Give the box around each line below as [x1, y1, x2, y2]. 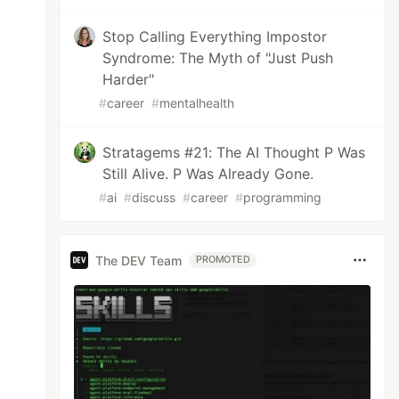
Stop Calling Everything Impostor [102, 28, 328, 45]
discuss [132, 190, 176, 205]
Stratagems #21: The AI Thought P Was [102, 143, 366, 161]
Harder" [102, 70, 155, 88]
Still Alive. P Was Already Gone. [102, 165, 314, 183]
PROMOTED [196, 254, 250, 265]
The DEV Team [95, 252, 183, 268]
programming [243, 190, 322, 205]
